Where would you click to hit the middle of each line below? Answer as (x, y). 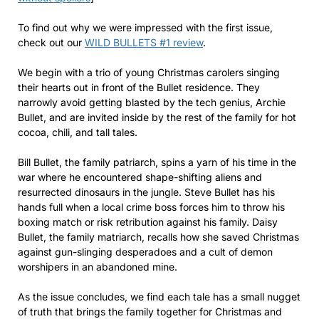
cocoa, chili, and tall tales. (78, 132)
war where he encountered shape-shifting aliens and (140, 177)
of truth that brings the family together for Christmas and (150, 311)
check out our (51, 42)
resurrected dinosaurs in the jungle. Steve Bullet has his (146, 192)
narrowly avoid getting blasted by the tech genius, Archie (152, 102)
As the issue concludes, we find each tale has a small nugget (159, 296)
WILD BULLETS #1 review (144, 42)
